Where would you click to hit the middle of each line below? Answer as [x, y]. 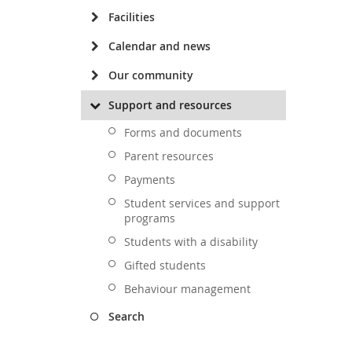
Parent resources [169, 156]
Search [126, 316]
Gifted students [165, 265]
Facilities [132, 17]
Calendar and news [159, 46]
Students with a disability [191, 242]
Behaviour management [187, 289]
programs [150, 218]
